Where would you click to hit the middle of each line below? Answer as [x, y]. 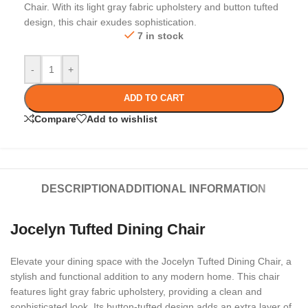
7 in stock [160, 36]
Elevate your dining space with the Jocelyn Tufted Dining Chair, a [151, 262]
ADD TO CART [154, 98]
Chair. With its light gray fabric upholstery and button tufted [151, 7]
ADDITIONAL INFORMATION [192, 189]
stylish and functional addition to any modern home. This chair [145, 277]
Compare [55, 119]
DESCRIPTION [80, 189]
